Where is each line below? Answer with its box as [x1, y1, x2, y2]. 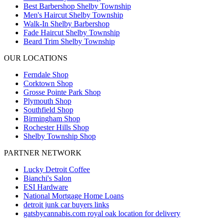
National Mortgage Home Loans [23, 191, 124, 200]
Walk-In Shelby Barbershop [23, 19, 109, 28]
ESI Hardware [23, 182, 68, 191]
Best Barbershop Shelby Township [23, 1, 131, 10]
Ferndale [23, 70, 50, 79]
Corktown [23, 79, 55, 88]
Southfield [23, 105, 55, 114]
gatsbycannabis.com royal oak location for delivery [23, 209, 180, 218]
